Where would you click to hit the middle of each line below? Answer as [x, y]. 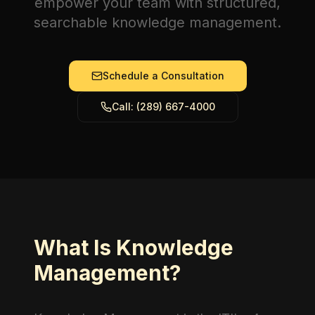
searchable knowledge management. [157, 22]
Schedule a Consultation [163, 76]
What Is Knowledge [134, 247]
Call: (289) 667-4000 [163, 107]
